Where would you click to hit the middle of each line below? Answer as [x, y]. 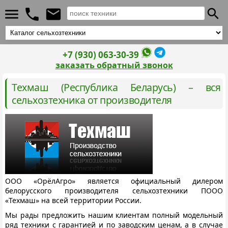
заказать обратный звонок [114, 65]
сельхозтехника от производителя [92, 100]
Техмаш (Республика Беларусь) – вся [116, 87]
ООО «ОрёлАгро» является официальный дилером [114, 181]
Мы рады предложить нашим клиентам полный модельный [114, 215]
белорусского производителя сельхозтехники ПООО [114, 191]
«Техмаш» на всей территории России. [73, 200]
